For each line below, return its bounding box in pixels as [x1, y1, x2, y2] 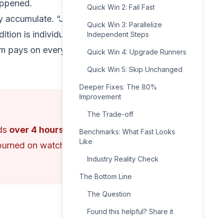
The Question [87, 190, 131, 198]
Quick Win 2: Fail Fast [87, 3, 155, 11]
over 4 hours [9, 125, 64, 135]
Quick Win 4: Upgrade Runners [87, 48, 186, 56]
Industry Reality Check [87, 155, 159, 163]
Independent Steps [87, 30, 149, 38]
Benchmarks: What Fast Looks [79, 127, 175, 136]
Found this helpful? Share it [87, 207, 173, 216]
